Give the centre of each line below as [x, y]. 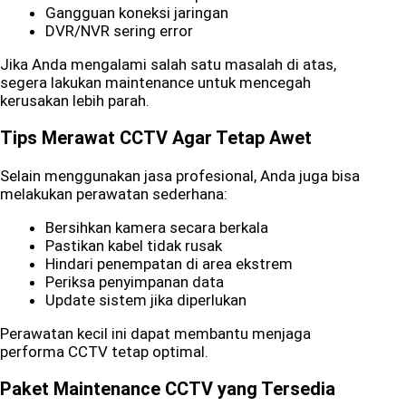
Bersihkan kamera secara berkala [157, 227]
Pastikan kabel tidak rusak [134, 245]
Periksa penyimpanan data [135, 281]
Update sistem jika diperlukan [146, 300]
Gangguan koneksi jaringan [137, 13]
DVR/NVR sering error [119, 31]
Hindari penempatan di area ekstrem [169, 263]
